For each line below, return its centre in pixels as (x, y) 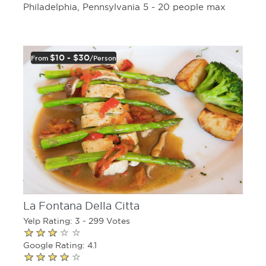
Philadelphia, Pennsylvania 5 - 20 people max (124, 7)
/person (103, 58)
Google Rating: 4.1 (60, 245)
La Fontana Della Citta (81, 206)
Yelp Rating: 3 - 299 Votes (77, 221)
